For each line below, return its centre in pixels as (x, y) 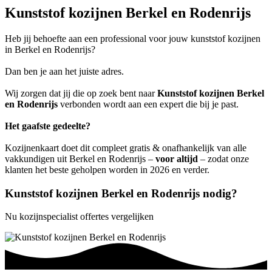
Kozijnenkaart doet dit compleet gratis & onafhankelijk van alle (126, 148)
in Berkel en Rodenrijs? (50, 49)
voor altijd (177, 158)
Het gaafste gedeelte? (48, 126)
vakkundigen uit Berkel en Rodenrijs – (80, 158)
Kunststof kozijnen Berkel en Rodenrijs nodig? (121, 193)
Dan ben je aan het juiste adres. (64, 71)
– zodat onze (223, 158)
